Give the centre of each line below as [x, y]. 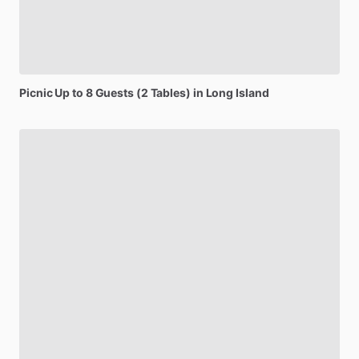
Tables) [170, 93]
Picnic [36, 93]
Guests [114, 93]
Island [252, 93]
